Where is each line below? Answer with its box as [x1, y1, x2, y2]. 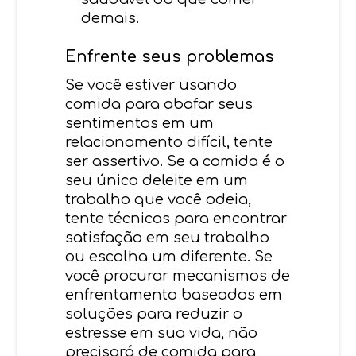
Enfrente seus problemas [65, 47, 275, 66]
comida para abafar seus [65, 95, 253, 112]
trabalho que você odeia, [65, 191, 252, 207]
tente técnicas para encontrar [65, 210, 288, 226]
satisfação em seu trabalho [65, 229, 270, 246]
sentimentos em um [65, 114, 215, 131]
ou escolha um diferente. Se [65, 248, 273, 265]
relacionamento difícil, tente [65, 133, 273, 150]
